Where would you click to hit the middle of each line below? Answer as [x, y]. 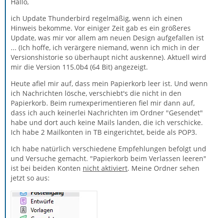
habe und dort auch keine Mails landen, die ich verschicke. [107, 122]
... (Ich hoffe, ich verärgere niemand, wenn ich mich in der [105, 47]
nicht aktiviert [105, 168]
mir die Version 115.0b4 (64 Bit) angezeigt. [79, 67]
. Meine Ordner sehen [163, 168]
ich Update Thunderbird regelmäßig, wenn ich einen [97, 18]
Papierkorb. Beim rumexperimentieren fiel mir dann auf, [103, 103]
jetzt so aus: [30, 178]
